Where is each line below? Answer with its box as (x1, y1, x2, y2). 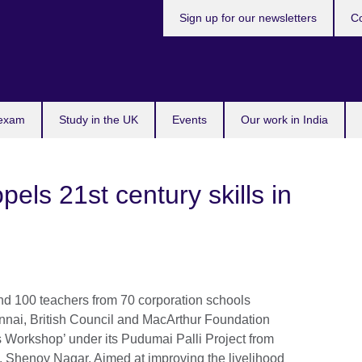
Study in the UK (59, 113, 138, 126)
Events (172, 113, 207, 126)
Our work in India (241, 113, 328, 126)
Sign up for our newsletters (179, 11, 317, 24)
